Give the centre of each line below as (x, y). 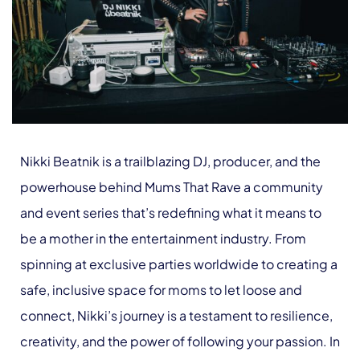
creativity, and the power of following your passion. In (180, 341)
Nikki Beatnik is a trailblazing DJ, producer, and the (170, 161)
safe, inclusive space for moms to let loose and (161, 289)
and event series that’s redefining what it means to (171, 212)
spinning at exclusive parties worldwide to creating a (179, 264)
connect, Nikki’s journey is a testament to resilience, (176, 315)
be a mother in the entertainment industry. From (163, 238)
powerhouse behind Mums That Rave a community (172, 186)
